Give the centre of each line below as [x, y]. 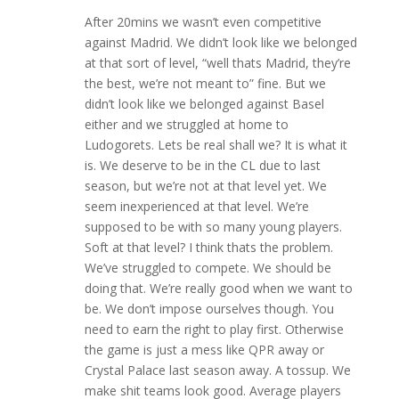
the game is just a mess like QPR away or [204, 350]
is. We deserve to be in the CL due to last [202, 166]
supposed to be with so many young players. [213, 227]
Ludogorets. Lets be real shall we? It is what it [216, 145]
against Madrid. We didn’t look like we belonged [220, 43]
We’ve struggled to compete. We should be [208, 268]
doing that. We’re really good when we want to [218, 289]
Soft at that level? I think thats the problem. [208, 248]
